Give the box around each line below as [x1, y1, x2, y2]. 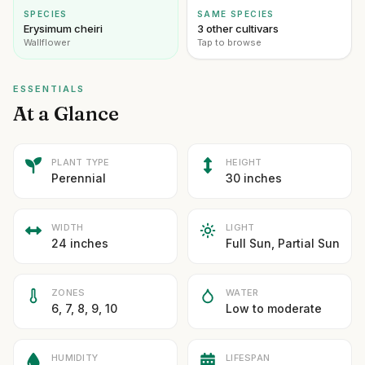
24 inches [51, 236, 108, 250]
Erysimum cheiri [24, 22, 103, 35]
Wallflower [24, 37, 70, 48]
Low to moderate [226, 301, 322, 315]
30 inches [226, 171, 282, 185]
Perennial [51, 171, 106, 185]
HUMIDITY [51, 352, 99, 363]
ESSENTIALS [13, 83, 85, 95]
